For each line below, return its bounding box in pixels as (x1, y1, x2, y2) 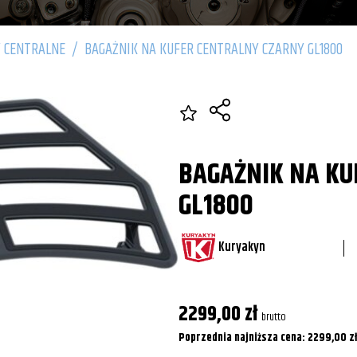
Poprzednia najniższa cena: (178, 329, 308, 347)
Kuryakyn (218, 237, 265, 257)
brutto (261, 308, 286, 326)
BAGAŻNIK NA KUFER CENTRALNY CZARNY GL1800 (84, 37, 343, 62)
